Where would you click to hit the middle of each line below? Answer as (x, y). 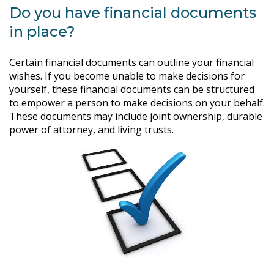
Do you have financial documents (133, 13)
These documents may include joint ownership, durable (136, 116)
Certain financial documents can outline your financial (131, 62)
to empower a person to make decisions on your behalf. (137, 103)
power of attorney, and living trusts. (91, 130)
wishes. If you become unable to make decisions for (127, 76)
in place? (42, 31)
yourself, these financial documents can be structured (132, 89)
